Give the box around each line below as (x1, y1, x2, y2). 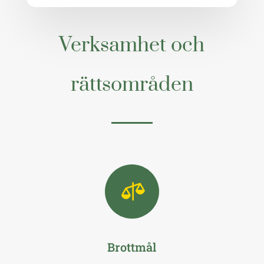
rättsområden (70, 71, 193, 98)
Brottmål (107, 239, 157, 255)
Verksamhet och (59, 32, 205, 58)
